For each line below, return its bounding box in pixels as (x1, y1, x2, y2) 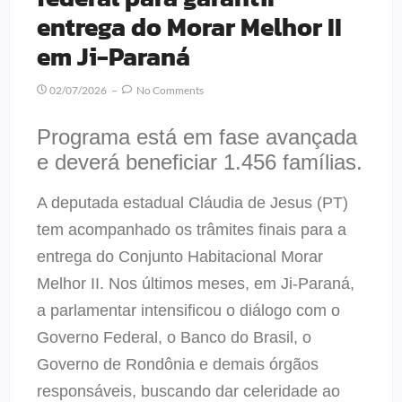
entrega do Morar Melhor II (37, 8, 342, 47)
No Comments (135, 83, 204, 98)
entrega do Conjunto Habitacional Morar (37, 248, 323, 267)
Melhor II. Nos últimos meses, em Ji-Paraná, (37, 275, 354, 293)
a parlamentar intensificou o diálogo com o (37, 301, 340, 320)
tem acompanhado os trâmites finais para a (37, 221, 346, 240)
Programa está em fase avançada (37, 125, 357, 150)
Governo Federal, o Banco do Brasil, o (37, 328, 311, 347)
